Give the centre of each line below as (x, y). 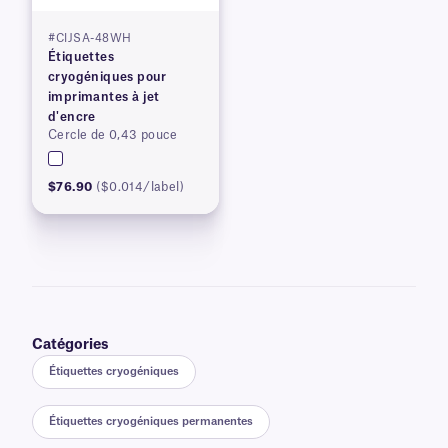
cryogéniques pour (107, 77)
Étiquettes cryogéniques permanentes (151, 421)
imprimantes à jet (104, 97)
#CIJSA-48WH (90, 38)
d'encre (72, 117)
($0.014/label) (140, 187)
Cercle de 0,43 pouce (112, 135)
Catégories (70, 345)
